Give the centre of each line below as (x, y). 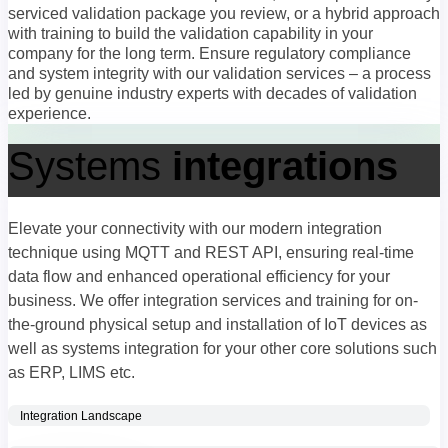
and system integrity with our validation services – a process (219, 73)
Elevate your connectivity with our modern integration (195, 228)
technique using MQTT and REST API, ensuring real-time (211, 252)
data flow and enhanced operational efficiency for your (199, 276)
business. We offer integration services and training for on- (213, 300)
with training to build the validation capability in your (190, 33)
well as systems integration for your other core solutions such (222, 348)
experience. (49, 113)
